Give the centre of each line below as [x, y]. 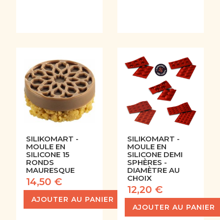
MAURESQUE [50, 170]
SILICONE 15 [47, 155]
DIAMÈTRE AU [153, 170]
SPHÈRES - [147, 163]
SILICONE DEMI [155, 155]
